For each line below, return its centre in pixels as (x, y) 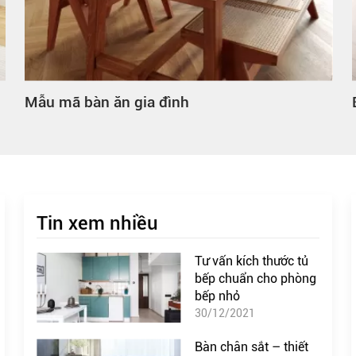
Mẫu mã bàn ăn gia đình (107, 102)
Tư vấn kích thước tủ (252, 261)
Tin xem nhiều (98, 223)
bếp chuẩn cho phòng (256, 278)
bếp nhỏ (218, 296)
